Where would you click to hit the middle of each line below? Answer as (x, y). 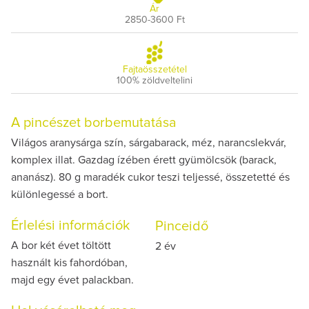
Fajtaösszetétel (154, 69)
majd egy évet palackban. (72, 280)
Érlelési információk (70, 225)
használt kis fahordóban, (69, 262)
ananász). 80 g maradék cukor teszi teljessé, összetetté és (150, 177)
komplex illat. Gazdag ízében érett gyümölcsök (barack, (144, 160)
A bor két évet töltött (61, 245)
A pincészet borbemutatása (94, 122)
